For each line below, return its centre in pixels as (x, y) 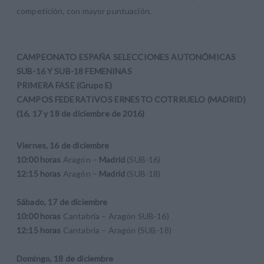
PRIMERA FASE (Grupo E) (65, 85)
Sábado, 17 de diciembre (62, 202)
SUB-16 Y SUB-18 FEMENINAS (74, 71)
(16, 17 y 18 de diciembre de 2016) (81, 114)
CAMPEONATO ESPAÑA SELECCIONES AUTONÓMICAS (126, 57)
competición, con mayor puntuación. (85, 11)
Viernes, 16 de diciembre (63, 146)
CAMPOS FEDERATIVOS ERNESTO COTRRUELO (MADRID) (131, 100)
